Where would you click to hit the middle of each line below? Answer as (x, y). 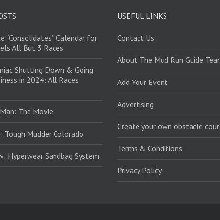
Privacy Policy (139, 171)
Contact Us (136, 38)
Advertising (136, 104)
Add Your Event (143, 82)
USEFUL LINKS (142, 16)
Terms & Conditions (150, 149)
